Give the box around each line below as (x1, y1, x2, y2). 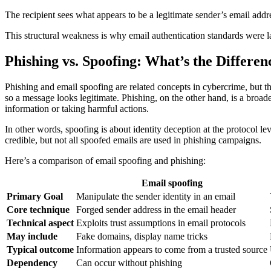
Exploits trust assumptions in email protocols (76, 217, 246, 228)
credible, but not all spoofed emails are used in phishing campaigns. (5, 134, 264, 145)
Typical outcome (7, 244, 74, 255)
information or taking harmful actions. (5, 103, 149, 114)
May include (7, 230, 57, 241)
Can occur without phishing (76, 257, 182, 268)
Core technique (7, 204, 70, 215)
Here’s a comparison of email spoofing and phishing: (5, 155, 206, 166)
